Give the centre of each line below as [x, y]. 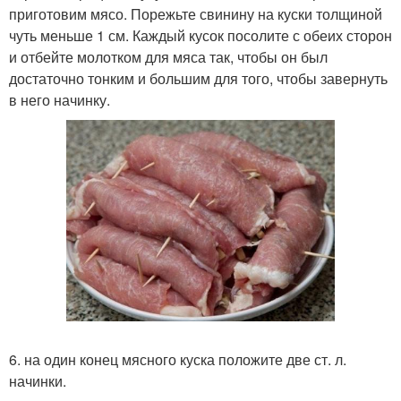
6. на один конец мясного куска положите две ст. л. [178, 359]
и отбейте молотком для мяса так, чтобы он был [168, 57]
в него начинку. [60, 100]
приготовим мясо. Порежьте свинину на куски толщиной [196, 14]
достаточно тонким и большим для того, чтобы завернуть [198, 78]
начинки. [38, 381]
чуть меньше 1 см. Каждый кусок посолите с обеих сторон [200, 35]
